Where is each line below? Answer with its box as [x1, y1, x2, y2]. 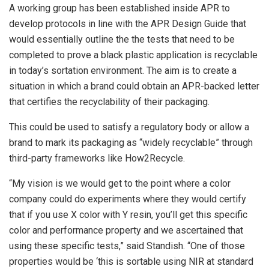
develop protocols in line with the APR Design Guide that [9, 17, 246, 29]
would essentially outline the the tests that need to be [9, 33, 235, 45]
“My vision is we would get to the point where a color [9, 177, 231, 189]
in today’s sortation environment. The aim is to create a [9, 64, 237, 76]
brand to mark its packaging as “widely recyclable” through [9, 136, 253, 148]
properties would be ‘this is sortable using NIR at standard [9, 255, 253, 267]
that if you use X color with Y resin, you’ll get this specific [9, 208, 247, 220]
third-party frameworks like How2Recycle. [9, 152, 185, 164]
